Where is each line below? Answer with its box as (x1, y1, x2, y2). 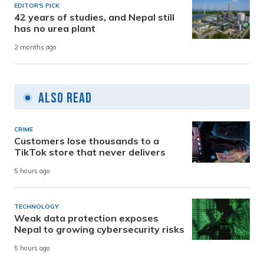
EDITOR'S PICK (14, 1, 60, 9)
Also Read (38, 89, 92, 107)
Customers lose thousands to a (14, 134, 159, 147)
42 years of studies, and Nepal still (14, 11, 174, 23)
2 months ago (14, 43, 57, 52)
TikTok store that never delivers (14, 146, 166, 158)
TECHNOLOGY (14, 202, 59, 210)
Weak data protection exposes (14, 212, 159, 224)
